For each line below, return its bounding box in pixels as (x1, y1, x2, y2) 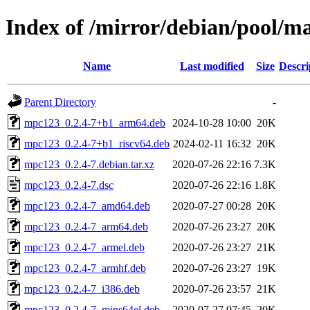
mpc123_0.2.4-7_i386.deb (24, 282, 140, 295)
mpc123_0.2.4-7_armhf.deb (24, 262, 146, 274)
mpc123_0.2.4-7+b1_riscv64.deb (24, 137, 170, 149)
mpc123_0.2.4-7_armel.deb (24, 241, 145, 253)
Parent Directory (24, 95, 96, 108)
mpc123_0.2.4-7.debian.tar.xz (24, 158, 154, 170)
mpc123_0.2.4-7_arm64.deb (24, 220, 148, 232)
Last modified (179, 60, 244, 72)
